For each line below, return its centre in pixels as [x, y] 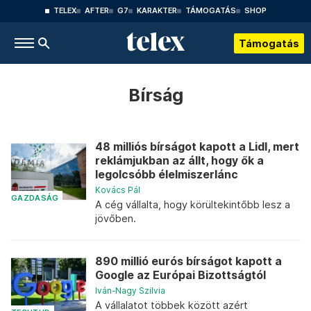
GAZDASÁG [35, 198]
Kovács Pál [118, 190]
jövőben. [116, 218]
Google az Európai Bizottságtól [180, 275]
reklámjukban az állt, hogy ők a [179, 161]
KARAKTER [157, 11]
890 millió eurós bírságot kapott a [188, 261]
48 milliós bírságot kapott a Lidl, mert [197, 147]
